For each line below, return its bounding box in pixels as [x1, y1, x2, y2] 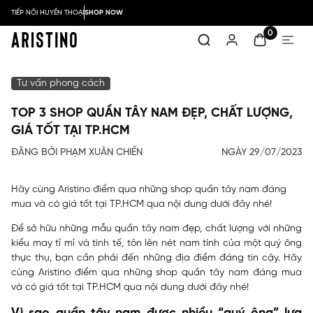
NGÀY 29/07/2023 [221, 147, 302, 158]
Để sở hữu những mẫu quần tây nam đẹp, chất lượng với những [11, 224, 302, 234]
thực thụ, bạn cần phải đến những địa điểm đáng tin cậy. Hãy [11, 253, 302, 263]
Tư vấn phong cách [17, 78, 105, 89]
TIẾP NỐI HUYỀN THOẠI [11, 8, 84, 17]
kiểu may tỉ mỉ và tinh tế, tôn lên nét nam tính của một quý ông [11, 238, 302, 249]
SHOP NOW [85, 8, 123, 17]
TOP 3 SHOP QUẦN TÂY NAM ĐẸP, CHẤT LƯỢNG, [11, 107, 293, 120]
